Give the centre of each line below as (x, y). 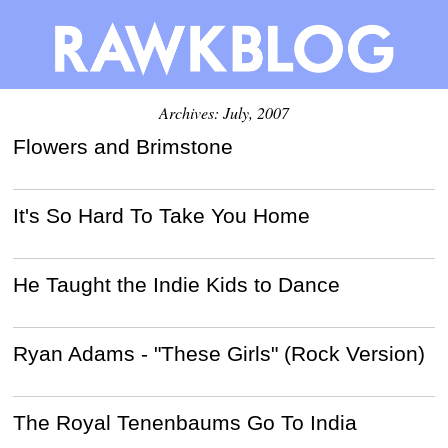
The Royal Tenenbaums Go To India (185, 422)
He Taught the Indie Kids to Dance (177, 284)
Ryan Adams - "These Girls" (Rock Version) (219, 353)
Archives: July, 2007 (224, 112)
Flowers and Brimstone (123, 146)
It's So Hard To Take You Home (162, 215)
